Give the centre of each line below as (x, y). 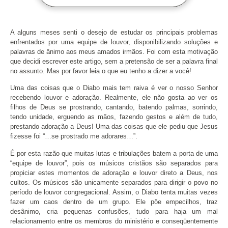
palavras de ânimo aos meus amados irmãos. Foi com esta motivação (114, 51)
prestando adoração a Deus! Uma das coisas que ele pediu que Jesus (114, 127)
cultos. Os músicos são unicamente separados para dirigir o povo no (114, 182)
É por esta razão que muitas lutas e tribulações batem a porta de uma (114, 153)
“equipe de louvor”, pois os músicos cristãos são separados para (114, 163)
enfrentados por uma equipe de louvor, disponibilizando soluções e (114, 42)
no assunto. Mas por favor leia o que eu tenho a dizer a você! (101, 71)
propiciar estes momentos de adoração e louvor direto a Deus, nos (114, 173)
